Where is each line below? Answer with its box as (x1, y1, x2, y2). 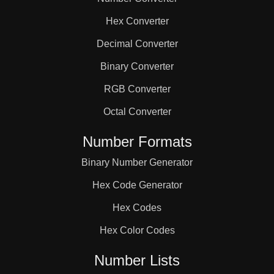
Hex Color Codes (99, 225, 175, 235)
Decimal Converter (96, 39, 178, 49)
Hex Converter (105, 16, 169, 26)
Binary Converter (100, 61, 174, 72)
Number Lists (94, 252, 180, 268)
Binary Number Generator (81, 157, 193, 168)
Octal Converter (103, 106, 171, 117)
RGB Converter (103, 84, 171, 94)
